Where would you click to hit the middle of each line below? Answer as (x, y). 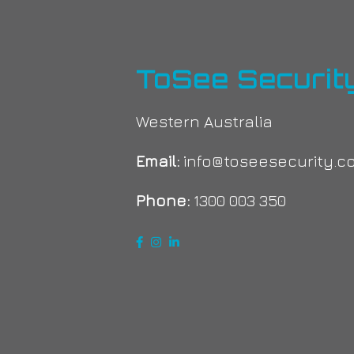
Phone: (163, 200)
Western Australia (204, 121)
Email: (158, 161)
